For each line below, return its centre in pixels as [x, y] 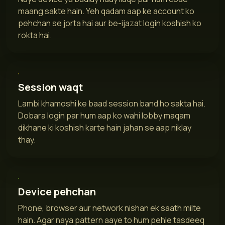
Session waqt [50, 87]
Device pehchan [57, 191]
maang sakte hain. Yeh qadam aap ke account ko [106, 11]
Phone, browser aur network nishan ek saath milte [109, 208]
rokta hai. [35, 35]
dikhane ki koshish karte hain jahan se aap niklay [105, 127]
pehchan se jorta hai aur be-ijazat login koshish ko [110, 23]
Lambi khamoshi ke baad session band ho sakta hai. [112, 103]
